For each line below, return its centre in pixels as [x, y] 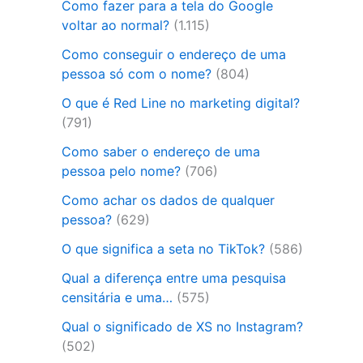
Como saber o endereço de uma [161, 151]
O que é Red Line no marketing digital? [181, 102]
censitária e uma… [117, 297]
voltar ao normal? [115, 25]
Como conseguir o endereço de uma [174, 54]
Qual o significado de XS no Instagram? [182, 326]
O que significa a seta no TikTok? [163, 248]
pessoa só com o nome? [137, 73]
